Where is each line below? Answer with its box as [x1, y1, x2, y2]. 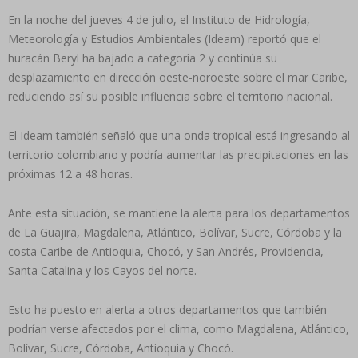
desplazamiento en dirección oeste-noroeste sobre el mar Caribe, [8, 69, 348, 85]
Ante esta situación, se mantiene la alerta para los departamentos [8, 205, 350, 221]
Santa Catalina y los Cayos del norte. [8, 262, 197, 278]
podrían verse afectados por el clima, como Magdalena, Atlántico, [8, 320, 349, 336]
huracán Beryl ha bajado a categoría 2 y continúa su [8, 50, 277, 66]
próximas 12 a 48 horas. [8, 165, 133, 181]
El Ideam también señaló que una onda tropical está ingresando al [8, 127, 350, 143]
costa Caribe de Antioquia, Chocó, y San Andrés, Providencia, [8, 243, 324, 259]
